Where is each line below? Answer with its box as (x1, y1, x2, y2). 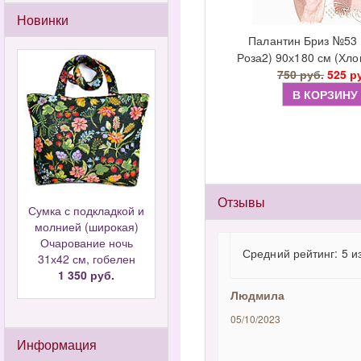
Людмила (230, 287, 284, 303)
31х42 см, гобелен (37, 251, 135, 267)
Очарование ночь (39, 234, 133, 251)
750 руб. (276, 66, 324, 82)
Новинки (17, 10, 68, 29)
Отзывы (218, 193, 265, 211)
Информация (17, 335, 97, 354)
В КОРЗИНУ (293, 86, 359, 102)
